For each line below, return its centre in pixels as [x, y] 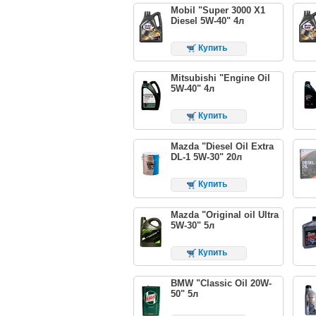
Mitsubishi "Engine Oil [220, 78]
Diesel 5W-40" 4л [207, 20]
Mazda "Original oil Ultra [224, 215]
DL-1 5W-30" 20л [206, 157]
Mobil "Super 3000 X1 [218, 10]
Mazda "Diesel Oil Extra [222, 147]
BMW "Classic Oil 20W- [221, 284]
